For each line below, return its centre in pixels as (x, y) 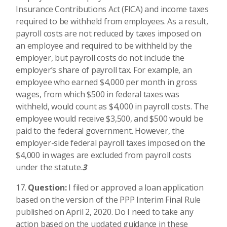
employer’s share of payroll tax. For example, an (104, 70)
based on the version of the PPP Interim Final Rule (108, 199)
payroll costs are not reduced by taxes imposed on (108, 33)
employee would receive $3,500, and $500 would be (109, 118)
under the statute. (49, 167)
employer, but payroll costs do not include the (100, 58)
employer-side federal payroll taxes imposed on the (111, 143)
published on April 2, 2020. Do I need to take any (105, 212)
